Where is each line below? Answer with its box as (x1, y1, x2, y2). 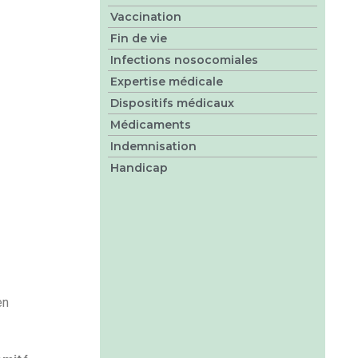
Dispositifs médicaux (109, 95, 234, 110)
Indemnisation (109, 138, 197, 153)
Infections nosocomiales (109, 52, 258, 67)
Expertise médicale (109, 74, 223, 89)
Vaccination (109, 9, 181, 24)
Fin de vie (109, 30, 167, 46)
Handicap (109, 160, 168, 175)
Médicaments (109, 117, 191, 132)
